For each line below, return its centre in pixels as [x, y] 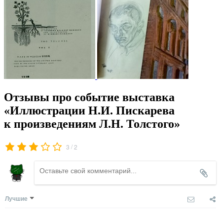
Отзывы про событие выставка [89, 97]
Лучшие [16, 199]
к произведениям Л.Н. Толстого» [92, 124]
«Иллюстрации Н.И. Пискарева [89, 110]
